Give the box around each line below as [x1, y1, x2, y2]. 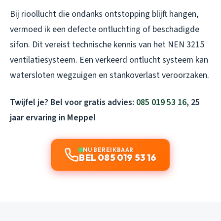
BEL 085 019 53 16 [79, 152, 157, 164]
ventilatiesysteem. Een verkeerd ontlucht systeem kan [10, 54, 208, 67]
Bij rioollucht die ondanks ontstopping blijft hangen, [10, 8, 198, 21]
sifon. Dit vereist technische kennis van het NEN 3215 [10, 38, 204, 51]
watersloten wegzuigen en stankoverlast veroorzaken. [10, 69, 209, 82]
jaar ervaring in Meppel [10, 111, 96, 124]
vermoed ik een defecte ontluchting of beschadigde [10, 23, 199, 36]
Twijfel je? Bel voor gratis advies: [10, 96, 136, 109]
